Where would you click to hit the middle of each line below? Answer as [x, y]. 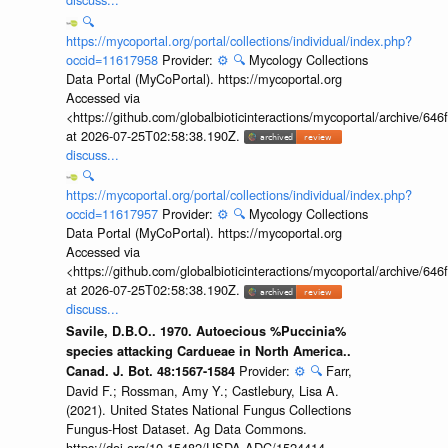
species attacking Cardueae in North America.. [208, 350]
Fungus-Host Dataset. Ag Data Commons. [186, 428]
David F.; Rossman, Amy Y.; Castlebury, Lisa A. [202, 390]
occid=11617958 [113, 59]
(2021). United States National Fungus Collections [208, 409]
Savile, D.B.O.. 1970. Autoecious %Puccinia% [205, 330]
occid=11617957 [113, 214]
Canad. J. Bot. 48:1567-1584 [152, 370]
